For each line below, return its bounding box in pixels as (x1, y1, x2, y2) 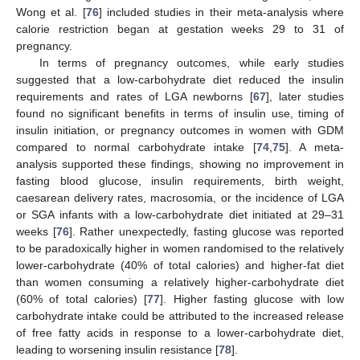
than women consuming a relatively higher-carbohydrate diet (16, 275, 344, 288)
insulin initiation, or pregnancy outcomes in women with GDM (16, 123, 344, 137)
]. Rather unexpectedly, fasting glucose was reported (68, 224, 345, 238)
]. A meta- (284, 140, 345, 153)
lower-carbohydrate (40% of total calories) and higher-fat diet (16, 258, 344, 272)
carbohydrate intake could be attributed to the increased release (16, 309, 344, 322)
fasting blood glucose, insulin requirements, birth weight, (16, 174, 344, 187)
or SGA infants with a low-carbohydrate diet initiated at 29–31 (16, 207, 344, 221)
